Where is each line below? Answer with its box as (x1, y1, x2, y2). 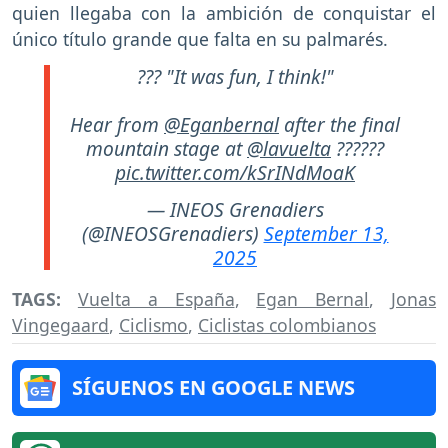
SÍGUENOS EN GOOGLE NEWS (72, 373, 355, 401)
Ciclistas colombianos (198, 312, 376, 337)
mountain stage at (86, 134, 247, 162)
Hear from (70, 110, 164, 138)
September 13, (263, 219, 389, 247)
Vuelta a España (77, 286, 235, 311)
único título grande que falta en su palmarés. (12, 27, 388, 52)
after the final (279, 110, 400, 138)
